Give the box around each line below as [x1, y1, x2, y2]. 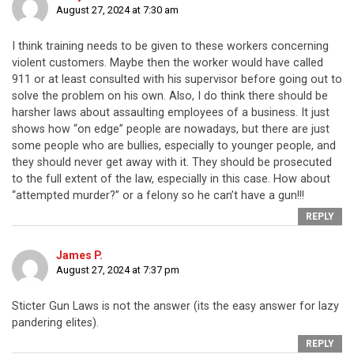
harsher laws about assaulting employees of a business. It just [12, 106, 330, 120]
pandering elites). [12, 316, 99, 330]
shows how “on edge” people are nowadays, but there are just [12, 122, 330, 137]
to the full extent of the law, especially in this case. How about [12, 172, 330, 186]
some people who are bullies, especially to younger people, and [12, 139, 336, 153]
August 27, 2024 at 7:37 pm [56, 264, 179, 277]
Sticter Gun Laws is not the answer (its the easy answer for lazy [12, 299, 339, 314]
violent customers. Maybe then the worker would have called [12, 56, 323, 70]
